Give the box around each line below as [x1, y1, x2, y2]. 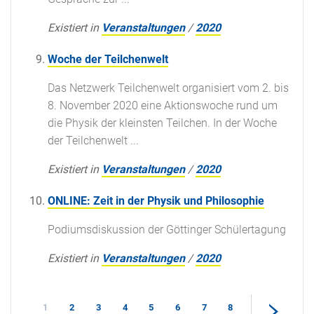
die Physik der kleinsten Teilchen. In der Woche [48, 116, 277, 130]
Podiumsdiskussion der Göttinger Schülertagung [48, 222, 286, 236]
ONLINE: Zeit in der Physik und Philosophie [48, 193, 264, 207]
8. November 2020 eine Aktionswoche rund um [48, 98, 278, 112]
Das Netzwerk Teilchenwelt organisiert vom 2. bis [48, 81, 289, 95]
